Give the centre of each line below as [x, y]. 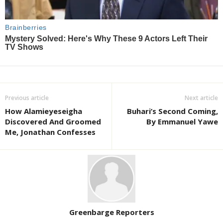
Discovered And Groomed [53, 121]
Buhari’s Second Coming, [172, 111]
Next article [201, 98]
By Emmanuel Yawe [182, 121]
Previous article [27, 98]
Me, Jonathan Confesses [50, 132]
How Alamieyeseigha [44, 111]
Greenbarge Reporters [111, 212]
